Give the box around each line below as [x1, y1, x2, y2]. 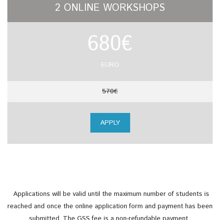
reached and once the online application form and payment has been [7, 202, 213, 212]
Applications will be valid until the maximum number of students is [11, 190, 209, 199]
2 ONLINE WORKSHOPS [55, 1, 165, 16]
